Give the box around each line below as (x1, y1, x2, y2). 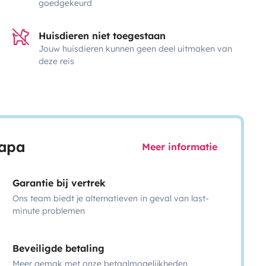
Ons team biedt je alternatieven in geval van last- (12, 192, 210, 204)
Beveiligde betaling (12, 242, 105, 254)
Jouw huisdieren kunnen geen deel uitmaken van (39, 43, 233, 54)
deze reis (39, 55, 75, 66)
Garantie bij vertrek (12, 176, 106, 189)
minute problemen (12, 205, 85, 216)
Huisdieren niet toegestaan (39, 29, 166, 42)
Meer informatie (141, 141, 217, 153)
